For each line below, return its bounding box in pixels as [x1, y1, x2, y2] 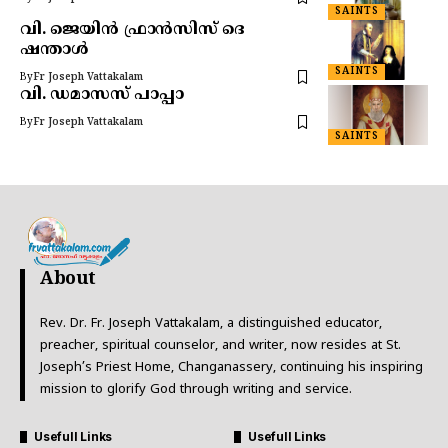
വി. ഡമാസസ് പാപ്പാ [20, 84, 184, 105]
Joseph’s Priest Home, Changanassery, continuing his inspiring [40, 359, 423, 376]
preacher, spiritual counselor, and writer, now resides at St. [40, 337, 401, 354]
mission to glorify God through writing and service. [40, 381, 352, 398]
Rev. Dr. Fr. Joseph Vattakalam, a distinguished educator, [40, 315, 382, 332]
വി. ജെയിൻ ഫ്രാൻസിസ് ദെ [20, 19, 246, 40]
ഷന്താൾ [20, 39, 88, 60]
